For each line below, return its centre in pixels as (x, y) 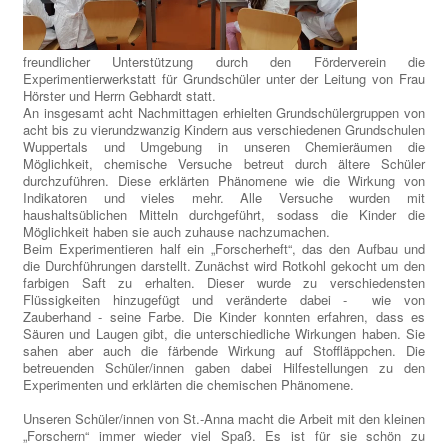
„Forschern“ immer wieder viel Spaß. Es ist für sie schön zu (224, 436)
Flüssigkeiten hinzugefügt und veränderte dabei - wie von (224, 300)
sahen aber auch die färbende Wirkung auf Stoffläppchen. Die (224, 351)
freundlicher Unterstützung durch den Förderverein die (224, 62)
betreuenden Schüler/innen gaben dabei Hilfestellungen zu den (224, 368)
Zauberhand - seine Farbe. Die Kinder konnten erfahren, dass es (224, 317)
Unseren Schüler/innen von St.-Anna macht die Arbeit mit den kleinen (224, 419)
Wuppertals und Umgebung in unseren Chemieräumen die (224, 147)
